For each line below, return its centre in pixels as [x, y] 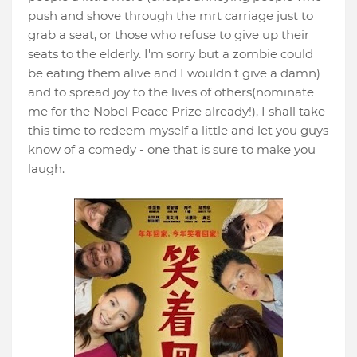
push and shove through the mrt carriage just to [171, 16]
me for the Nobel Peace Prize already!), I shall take [177, 112]
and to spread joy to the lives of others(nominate [171, 92]
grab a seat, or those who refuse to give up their [169, 35]
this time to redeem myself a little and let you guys [178, 131]
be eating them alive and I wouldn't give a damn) [174, 73]
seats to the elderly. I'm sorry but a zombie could [171, 54]
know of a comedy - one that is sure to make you [172, 150]
